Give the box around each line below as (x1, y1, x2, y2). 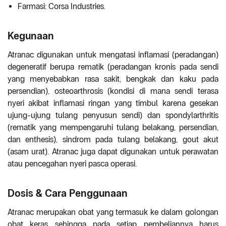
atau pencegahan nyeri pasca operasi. (8, 159, 137, 169)
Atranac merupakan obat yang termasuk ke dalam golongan (8, 207, 218, 217)
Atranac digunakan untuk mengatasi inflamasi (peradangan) (8, 50, 218, 60)
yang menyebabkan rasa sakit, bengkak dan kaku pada (8, 74, 218, 84)
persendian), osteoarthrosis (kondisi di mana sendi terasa (8, 86, 218, 96)
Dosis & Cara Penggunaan (8, 187, 128, 200)
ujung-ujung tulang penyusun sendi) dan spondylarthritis (8, 110, 218, 121)
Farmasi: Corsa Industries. (18, 2, 105, 12)
